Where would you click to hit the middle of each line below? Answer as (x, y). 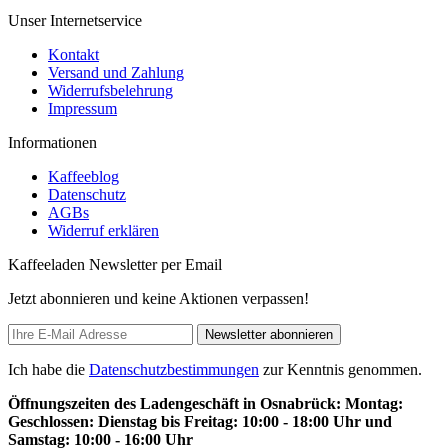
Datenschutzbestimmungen (174, 369)
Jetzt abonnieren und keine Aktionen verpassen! (158, 298)
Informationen (52, 142)
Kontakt (73, 54)
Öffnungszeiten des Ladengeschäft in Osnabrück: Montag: (205, 403)
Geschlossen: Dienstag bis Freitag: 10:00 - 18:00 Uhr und (200, 421)
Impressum (82, 108)
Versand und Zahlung (116, 72)
